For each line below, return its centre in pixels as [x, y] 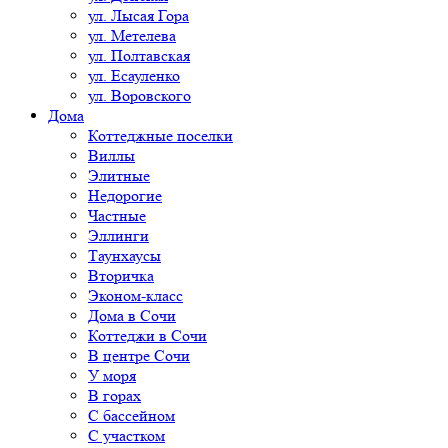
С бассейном [131, 415]
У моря [112, 375]
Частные [117, 215]
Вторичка [121, 275]
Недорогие [125, 195]
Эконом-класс [135, 295]
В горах [114, 395]
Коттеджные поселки [160, 135]
